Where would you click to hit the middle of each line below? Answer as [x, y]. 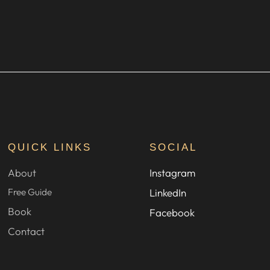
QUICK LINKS [50, 148]
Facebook [172, 213]
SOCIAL [174, 148]
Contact [27, 231]
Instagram [173, 173]
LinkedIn [168, 193]
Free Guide [30, 192]
